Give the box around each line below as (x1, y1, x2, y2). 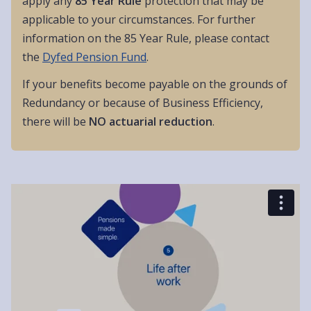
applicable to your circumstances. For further (22, 12, 255, 28)
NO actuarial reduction (89, 114, 212, 130)
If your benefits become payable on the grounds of (22, 76, 287, 92)
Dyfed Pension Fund (42, 49, 146, 65)
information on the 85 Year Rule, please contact (22, 31, 269, 47)
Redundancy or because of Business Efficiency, (22, 95, 263, 111)
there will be (22, 114, 89, 130)
